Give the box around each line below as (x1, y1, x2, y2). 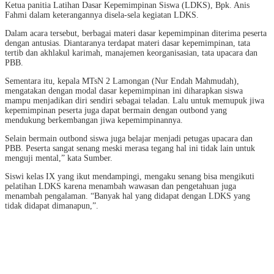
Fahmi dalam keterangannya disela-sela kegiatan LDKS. (5, 10, 199, 20)
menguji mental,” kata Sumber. (5, 154, 113, 163)
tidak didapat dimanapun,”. (5, 201, 98, 211)
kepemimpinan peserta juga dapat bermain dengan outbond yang (5, 106, 227, 116)
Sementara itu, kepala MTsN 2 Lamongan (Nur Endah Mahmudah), (5, 76, 239, 86)
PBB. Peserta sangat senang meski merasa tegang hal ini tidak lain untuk (5, 144, 255, 154)
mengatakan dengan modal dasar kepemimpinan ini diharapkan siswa (5, 86, 243, 96)
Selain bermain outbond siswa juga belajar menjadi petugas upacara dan (5, 134, 253, 144)
